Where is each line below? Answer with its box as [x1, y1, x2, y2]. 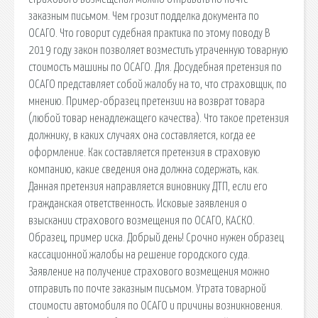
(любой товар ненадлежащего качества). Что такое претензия [28, 112, 289, 124]
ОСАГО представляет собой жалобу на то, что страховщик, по [28, 78, 287, 90]
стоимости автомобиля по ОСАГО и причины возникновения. [28, 300, 283, 312]
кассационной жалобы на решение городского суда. [28, 248, 250, 261]
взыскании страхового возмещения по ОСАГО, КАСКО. [28, 214, 255, 226]
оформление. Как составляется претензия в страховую [28, 146, 261, 158]
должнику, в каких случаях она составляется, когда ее [28, 129, 256, 141]
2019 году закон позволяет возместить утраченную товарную [28, 44, 288, 56]
